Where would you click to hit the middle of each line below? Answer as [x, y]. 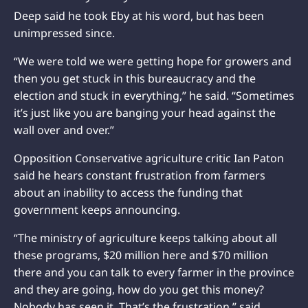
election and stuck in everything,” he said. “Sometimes [154, 95]
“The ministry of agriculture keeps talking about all [145, 238]
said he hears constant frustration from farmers [140, 175]
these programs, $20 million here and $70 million [141, 255]
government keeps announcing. [97, 209]
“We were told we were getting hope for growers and [153, 61]
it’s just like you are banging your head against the [145, 112]
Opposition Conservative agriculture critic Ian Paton [149, 158]
